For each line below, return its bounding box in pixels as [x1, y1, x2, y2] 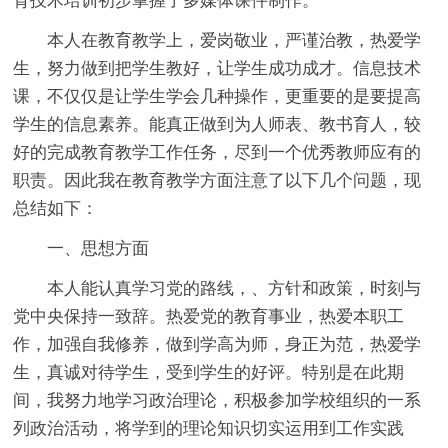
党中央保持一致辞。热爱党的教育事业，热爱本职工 [13, 306, 405, 326]
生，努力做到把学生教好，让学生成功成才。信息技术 [13, 58, 422, 78]
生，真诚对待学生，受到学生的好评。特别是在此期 [13, 362, 405, 382]
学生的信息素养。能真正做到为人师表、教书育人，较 [13, 114, 422, 134]
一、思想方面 [47, 238, 150, 258]
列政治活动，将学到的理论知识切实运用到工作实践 [13, 418, 405, 438]
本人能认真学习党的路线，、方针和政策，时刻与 [47, 278, 422, 298]
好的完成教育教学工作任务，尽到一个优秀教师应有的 [13, 142, 422, 162]
